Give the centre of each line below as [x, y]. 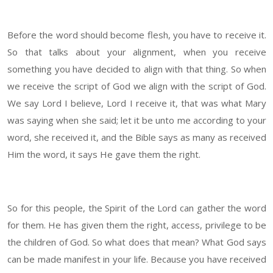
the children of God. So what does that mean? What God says [137, 242]
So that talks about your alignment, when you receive [137, 52]
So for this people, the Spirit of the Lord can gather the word [137, 208]
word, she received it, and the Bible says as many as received [137, 137]
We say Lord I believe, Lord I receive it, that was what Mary [137, 103]
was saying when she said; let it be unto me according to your [137, 120]
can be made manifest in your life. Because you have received [137, 259]
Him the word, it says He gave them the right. [104, 154]
